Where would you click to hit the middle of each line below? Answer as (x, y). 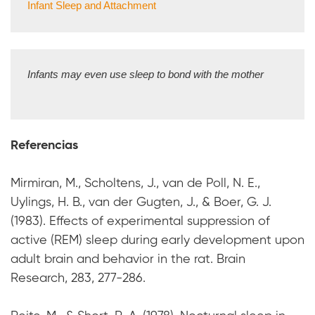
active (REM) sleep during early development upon (157, 241)
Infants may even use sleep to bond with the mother (146, 75)
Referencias (44, 146)
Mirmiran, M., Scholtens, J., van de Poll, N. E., (135, 184)
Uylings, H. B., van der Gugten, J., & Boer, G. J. (141, 203)
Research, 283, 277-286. (78, 279)
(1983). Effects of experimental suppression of (140, 222)
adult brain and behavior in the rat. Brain (128, 260)
